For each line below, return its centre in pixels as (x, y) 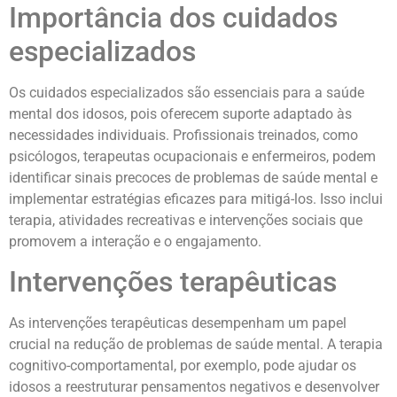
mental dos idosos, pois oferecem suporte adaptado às (180, 113)
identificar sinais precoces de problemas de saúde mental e (193, 177)
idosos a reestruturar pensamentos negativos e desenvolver (194, 386)
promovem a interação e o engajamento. (135, 241)
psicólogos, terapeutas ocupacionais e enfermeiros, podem (192, 156)
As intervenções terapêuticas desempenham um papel (178, 323)
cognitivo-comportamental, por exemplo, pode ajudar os (183, 365)
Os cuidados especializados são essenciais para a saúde (187, 92)
